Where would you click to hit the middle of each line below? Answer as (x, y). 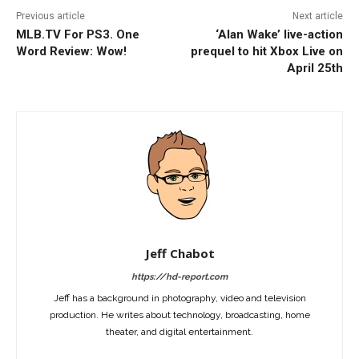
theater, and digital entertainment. (179, 332)
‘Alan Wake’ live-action (279, 35)
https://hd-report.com (179, 277)
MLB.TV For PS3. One (78, 35)
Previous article (50, 16)
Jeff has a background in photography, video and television (179, 298)
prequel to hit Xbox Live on (266, 52)
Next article (317, 16)
